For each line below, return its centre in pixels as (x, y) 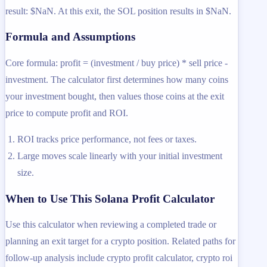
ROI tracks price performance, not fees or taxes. (107, 139)
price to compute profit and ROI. (67, 113)
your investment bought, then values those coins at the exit (115, 96)
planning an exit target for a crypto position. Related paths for (120, 241)
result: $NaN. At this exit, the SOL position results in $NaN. (118, 11)
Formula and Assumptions (70, 37)
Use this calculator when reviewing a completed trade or (111, 225)
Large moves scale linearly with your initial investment (120, 156)
